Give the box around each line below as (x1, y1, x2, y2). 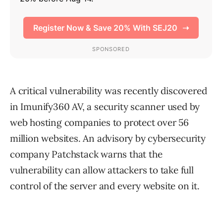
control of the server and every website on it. (10, 180, 200, 192)
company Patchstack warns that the (10, 148, 163, 161)
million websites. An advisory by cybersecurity (10, 132, 206, 145)
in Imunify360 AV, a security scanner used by (10, 101, 200, 113)
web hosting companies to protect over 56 (10, 116, 189, 129)
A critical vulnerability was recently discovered (10, 85, 207, 97)
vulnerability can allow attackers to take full (10, 164, 194, 176)
